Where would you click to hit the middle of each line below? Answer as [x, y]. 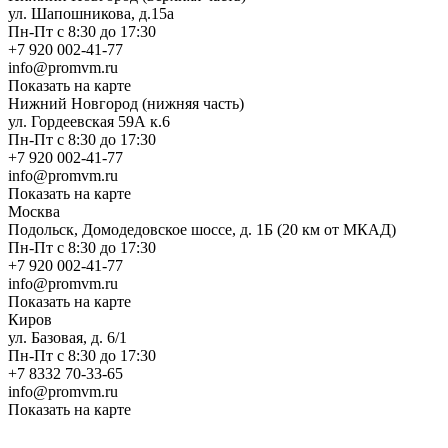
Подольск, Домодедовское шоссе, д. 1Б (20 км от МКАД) [202, 230]
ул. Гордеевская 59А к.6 [89, 122]
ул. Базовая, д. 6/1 [67, 338]
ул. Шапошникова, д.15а [91, 14]
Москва [34, 212]
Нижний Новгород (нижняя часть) [126, 104]
